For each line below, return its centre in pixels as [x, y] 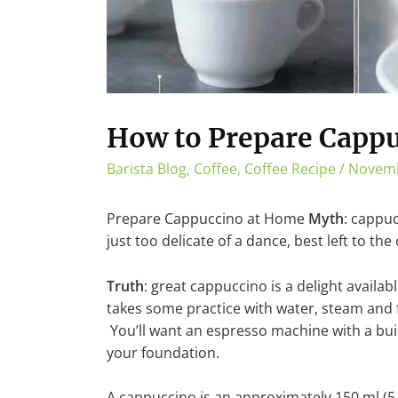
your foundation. [163, 352]
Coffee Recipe [290, 169]
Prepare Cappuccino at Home [207, 219]
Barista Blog [147, 169]
